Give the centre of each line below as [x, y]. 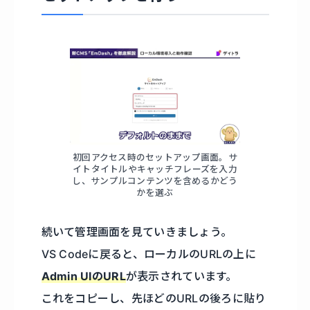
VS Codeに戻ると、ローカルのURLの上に [149, 254]
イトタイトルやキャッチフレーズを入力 [155, 169]
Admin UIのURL [83, 276]
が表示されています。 [181, 276]
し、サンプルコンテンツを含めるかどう [155, 181]
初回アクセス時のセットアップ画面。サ [155, 157]
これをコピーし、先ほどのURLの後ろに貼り [154, 298]
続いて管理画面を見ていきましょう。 [137, 231]
